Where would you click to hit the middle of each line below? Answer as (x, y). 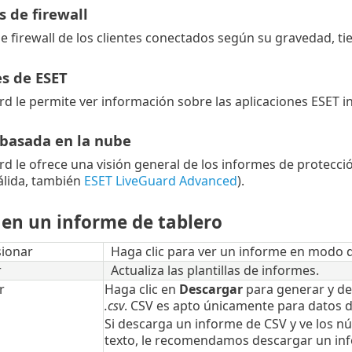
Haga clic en (141, 290)
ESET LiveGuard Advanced (160, 180)
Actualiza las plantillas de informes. (214, 271)
